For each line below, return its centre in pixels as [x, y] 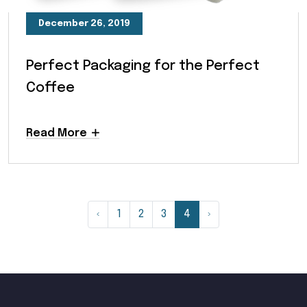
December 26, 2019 [84, 24]
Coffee [50, 88]
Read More [57, 134]
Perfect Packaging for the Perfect [143, 66]
